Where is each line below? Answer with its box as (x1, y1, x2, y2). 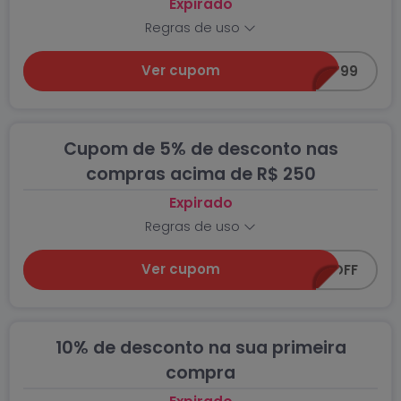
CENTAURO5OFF (248, 260, 359, 280)
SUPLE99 (300, 62, 359, 81)
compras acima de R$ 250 (85, 162, 316, 186)
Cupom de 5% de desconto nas (63, 137, 338, 161)
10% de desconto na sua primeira (55, 336, 346, 360)
